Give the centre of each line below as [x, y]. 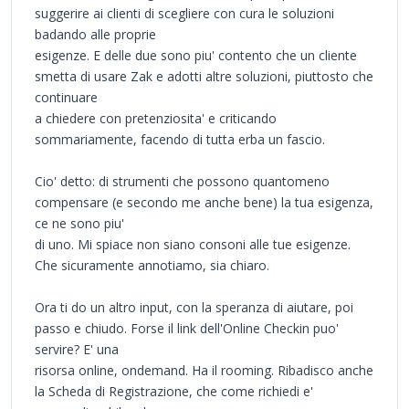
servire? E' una [77, 349]
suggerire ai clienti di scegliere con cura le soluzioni [184, 13]
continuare [66, 97]
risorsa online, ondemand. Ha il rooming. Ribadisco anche [204, 370]
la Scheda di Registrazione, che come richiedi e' [174, 391]
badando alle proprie [95, 34]
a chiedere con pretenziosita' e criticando [156, 118]
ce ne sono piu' [79, 223]
